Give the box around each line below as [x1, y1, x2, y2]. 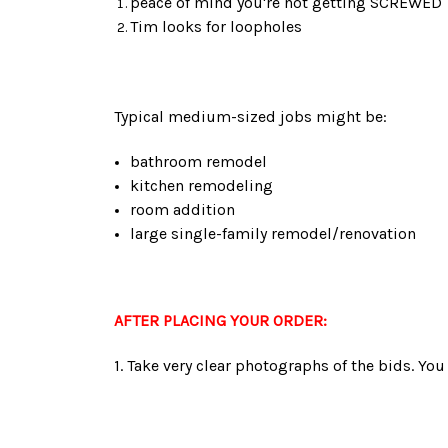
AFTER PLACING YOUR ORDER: [114, 310, 327, 330]
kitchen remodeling [130, 175, 274, 195]
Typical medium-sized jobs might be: [114, 106, 387, 126]
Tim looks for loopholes [130, 16, 303, 36]
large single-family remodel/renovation [130, 223, 417, 243]
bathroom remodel [130, 151, 268, 171]
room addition [130, 199, 236, 219]
